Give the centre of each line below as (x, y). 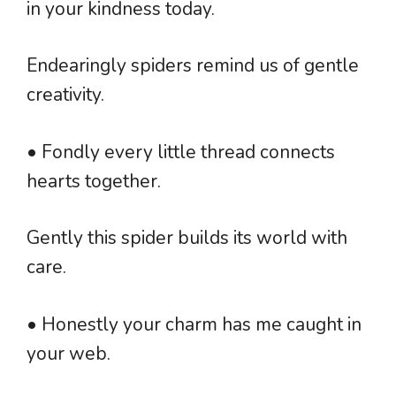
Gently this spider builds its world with (187, 238)
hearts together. (94, 181)
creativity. (65, 95)
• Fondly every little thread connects (181, 152)
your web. (69, 353)
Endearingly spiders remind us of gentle (193, 66)
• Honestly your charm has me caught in (194, 324)
